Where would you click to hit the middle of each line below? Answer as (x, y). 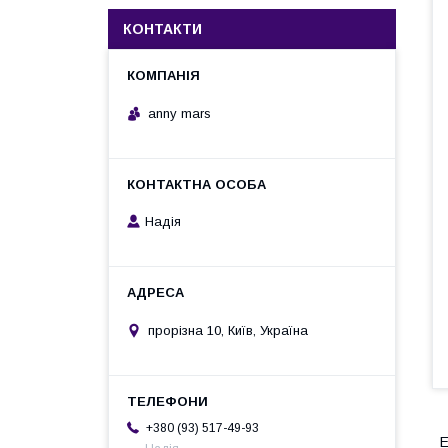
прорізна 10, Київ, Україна (228, 330)
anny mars (179, 113)
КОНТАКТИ (162, 29)
